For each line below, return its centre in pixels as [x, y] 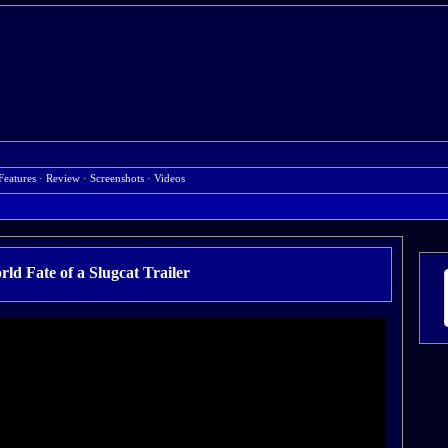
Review [63, 178]
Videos [169, 178]
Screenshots [117, 178]
